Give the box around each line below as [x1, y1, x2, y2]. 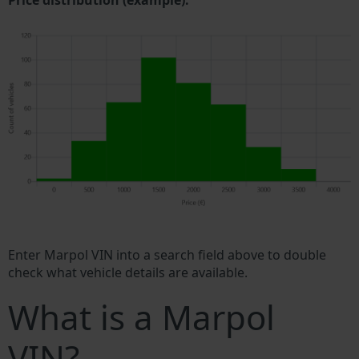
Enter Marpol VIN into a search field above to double [8, 246, 326, 264]
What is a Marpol [8, 294, 275, 341]
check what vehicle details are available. [8, 264, 248, 282]
